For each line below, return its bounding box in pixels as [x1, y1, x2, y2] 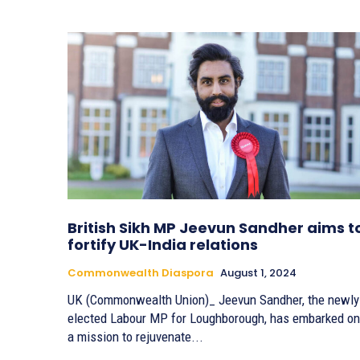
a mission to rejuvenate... [67, 329, 203, 346]
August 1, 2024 [220, 265, 297, 281]
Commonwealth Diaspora [67, 265, 214, 281]
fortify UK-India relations [67, 235, 258, 256]
